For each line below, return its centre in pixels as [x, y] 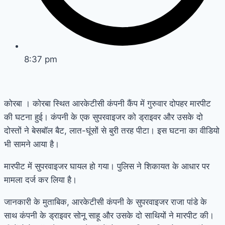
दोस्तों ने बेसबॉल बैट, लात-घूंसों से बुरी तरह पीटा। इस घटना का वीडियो [112, 130]
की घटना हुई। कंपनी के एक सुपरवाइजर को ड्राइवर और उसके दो [103, 117]
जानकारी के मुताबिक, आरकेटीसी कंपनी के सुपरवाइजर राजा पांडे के [105, 202]
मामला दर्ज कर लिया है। [40, 180]
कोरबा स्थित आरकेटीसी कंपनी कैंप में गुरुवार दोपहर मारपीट [122, 103]
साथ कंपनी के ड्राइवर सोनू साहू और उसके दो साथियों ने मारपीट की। [109, 215]
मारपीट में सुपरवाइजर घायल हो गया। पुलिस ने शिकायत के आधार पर [107, 166]
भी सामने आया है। [32, 144]
